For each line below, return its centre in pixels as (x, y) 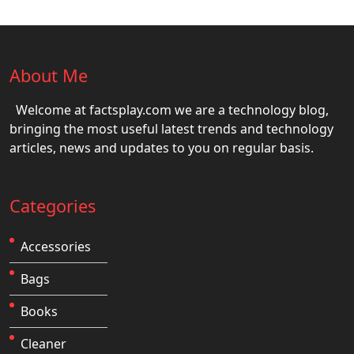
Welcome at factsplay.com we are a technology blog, (172, 109)
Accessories (56, 246)
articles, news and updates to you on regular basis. (162, 147)
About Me (49, 75)
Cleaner (43, 343)
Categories (53, 205)
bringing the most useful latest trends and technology (171, 128)
